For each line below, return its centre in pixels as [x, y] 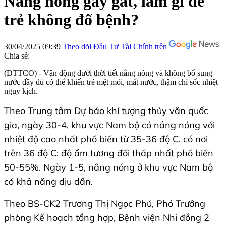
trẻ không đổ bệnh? [71, 20]
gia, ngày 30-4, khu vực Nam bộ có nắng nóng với [109, 125]
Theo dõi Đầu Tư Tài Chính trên [115, 46]
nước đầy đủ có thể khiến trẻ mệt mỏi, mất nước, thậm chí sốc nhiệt [111, 82]
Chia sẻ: [17, 55]
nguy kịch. [22, 91]
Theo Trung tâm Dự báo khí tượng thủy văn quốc [106, 110]
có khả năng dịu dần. [48, 181]
